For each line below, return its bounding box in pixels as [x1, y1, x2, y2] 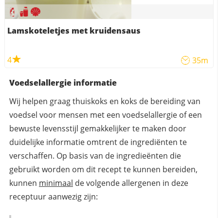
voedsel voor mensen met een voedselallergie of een [9, 109, 202, 121]
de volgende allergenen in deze [73, 178, 188, 189]
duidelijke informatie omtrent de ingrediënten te [9, 137, 187, 148]
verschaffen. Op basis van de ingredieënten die [9, 150, 181, 162]
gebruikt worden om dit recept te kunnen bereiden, [9, 164, 198, 175]
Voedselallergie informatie [9, 77, 117, 89]
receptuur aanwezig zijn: [9, 191, 98, 202]
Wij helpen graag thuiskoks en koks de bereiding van [9, 96, 200, 107]
